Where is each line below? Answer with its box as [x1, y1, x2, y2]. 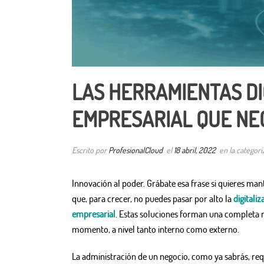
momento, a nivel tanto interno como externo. [72, 223, 239, 236]
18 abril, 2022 [174, 145, 216, 156]
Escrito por [72, 145, 108, 156]
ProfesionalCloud [108, 145, 163, 156]
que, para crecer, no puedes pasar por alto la [72, 193, 233, 205]
